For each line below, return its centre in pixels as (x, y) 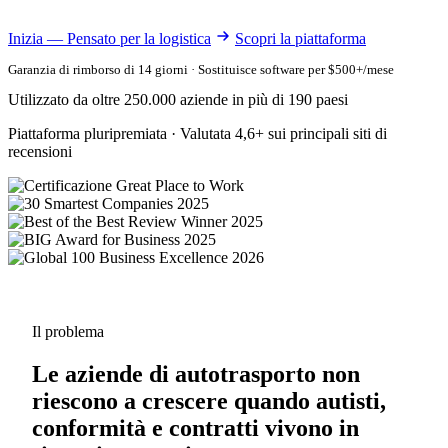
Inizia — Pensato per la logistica (109, 38)
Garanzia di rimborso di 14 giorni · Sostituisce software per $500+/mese (201, 69)
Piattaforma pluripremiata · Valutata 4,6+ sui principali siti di (197, 133)
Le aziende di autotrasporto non (196, 373)
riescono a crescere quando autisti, (209, 400)
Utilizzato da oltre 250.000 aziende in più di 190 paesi (178, 99)
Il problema (68, 331)
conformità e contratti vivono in (195, 427)
